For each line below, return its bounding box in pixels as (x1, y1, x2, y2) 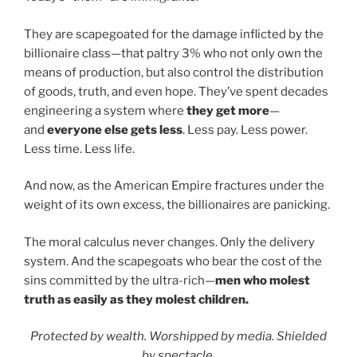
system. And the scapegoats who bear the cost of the (24, 253, 322, 269)
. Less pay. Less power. (182, 122, 308, 137)
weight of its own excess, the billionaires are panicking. (24, 198, 330, 213)
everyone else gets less (47, 122, 182, 137)
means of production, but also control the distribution (24, 65, 324, 80)
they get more (186, 103, 269, 118)
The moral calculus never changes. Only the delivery (24, 234, 315, 249)
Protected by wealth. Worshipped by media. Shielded (30, 329, 327, 344)
